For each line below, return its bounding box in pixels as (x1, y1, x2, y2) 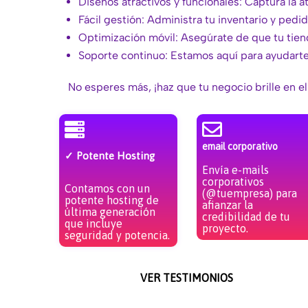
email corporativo (201, 140, 278, 152)
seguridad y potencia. (65, 228, 170, 241)
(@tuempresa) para (201, 186, 297, 199)
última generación (65, 205, 155, 218)
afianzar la (201, 198, 253, 211)
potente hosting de (65, 193, 159, 206)
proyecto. (201, 221, 248, 234)
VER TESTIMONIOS (140, 271, 234, 284)
